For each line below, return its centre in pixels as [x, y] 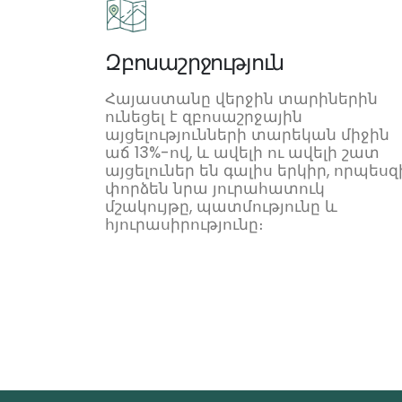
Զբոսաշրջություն [195, 62]
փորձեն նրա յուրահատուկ [215, 188]
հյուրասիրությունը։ [184, 224]
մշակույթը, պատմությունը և [221, 206]
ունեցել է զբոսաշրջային [204, 116]
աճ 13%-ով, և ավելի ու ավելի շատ [242, 152]
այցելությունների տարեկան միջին [247, 134]
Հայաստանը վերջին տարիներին [241, 98]
